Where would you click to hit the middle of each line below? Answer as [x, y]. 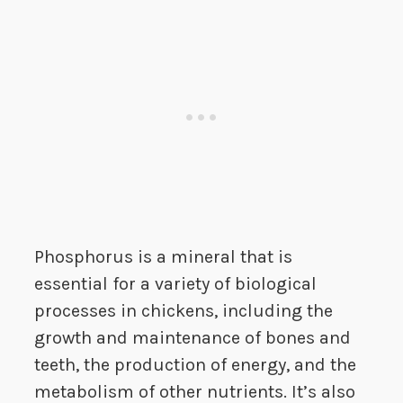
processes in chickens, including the [184, 311]
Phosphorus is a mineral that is [163, 257]
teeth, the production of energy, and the [195, 365]
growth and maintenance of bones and [193, 338]
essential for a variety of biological [175, 284]
